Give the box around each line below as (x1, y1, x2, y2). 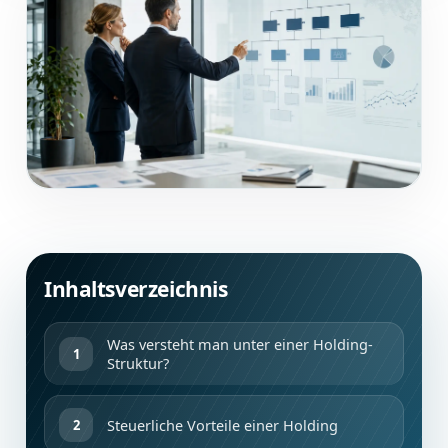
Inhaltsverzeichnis (44, 275, 228, 304)
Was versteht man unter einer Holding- (107, 334, 373, 355)
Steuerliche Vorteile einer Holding (107, 414, 338, 435)
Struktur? (107, 353, 169, 374)
